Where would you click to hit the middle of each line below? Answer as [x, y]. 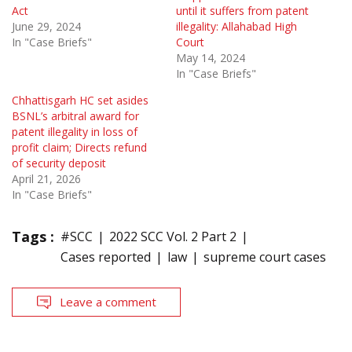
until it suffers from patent [242, 11]
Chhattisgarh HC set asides [80, 101]
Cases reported [106, 257]
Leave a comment [108, 302]
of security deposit [59, 163]
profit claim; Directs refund [79, 148]
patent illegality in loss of [75, 132]
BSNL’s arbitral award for [75, 116]
